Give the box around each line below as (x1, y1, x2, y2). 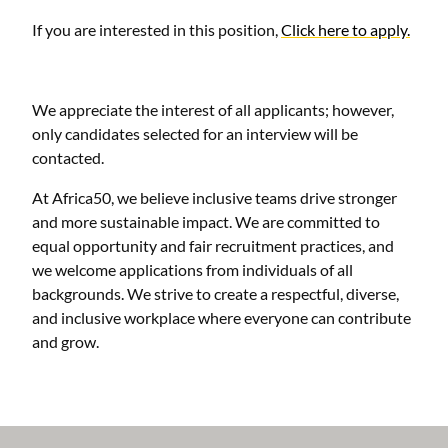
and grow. (32, 331, 99, 351)
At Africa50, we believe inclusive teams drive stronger (32, 187, 397, 207)
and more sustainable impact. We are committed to (32, 211, 380, 231)
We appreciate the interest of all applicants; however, (32, 99, 394, 119)
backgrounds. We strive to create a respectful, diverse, (32, 283, 399, 303)
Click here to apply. (281, 19, 410, 39)
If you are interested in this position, (32, 19, 281, 39)
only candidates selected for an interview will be (32, 123, 358, 143)
